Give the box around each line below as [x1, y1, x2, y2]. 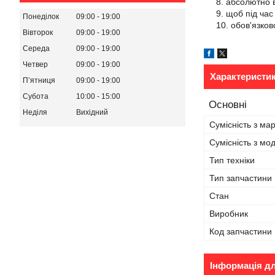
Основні [209, 99, 247, 110]
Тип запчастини [209, 173, 272, 183]
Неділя [23, 108, 47, 117]
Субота [23, 92, 48, 101]
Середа [23, 44, 50, 53]
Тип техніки [209, 155, 255, 165]
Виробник [209, 209, 248, 219]
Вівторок [23, 28, 53, 37]
